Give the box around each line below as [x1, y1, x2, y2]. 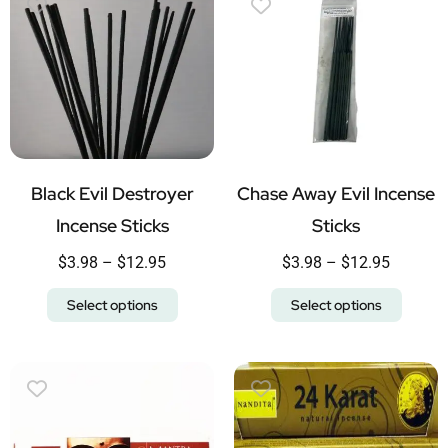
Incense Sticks [55, 213, 169, 237]
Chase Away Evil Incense [237, 181, 435, 205]
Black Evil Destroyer [30, 181, 194, 205]
